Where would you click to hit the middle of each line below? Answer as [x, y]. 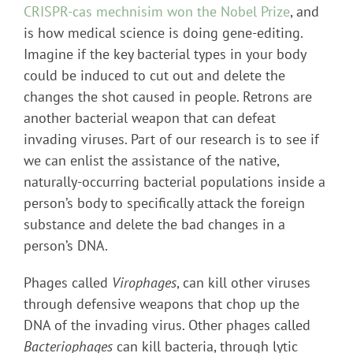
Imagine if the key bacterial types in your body [165, 54]
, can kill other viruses [243, 283]
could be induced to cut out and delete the [154, 76]
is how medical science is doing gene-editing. [163, 33]
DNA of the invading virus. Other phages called [167, 325]
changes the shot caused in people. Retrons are [168, 97]
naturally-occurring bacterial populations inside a [175, 182]
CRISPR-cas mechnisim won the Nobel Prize [157, 12]
